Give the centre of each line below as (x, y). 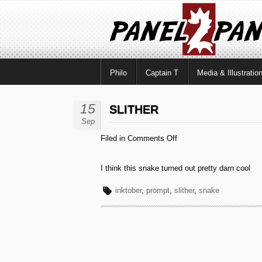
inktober (128, 190)
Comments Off (152, 138)
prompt (158, 190)
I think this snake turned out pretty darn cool (175, 168)
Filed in (114, 138)
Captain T (162, 73)
